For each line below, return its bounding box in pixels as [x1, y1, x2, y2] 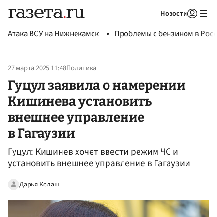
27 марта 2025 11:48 [8, 63, 66, 74]
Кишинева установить [8, 93, 152, 109]
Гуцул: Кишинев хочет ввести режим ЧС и [8, 145, 178, 159]
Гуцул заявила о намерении [8, 77, 186, 93]
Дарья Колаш [19, 179, 60, 189]
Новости [160, 8, 187, 18]
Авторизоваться [130, 21, 175, 30]
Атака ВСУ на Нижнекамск [8, 28, 99, 40]
